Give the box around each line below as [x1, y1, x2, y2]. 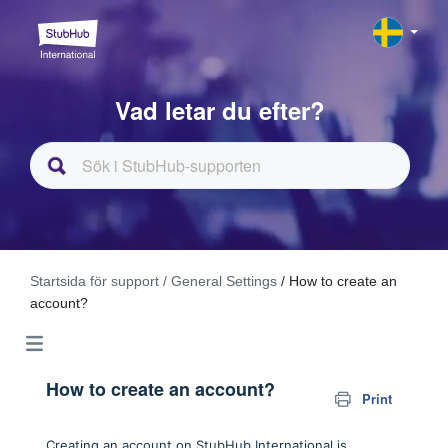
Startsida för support [30, 273, 159, 289]
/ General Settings [163, 273, 277, 289]
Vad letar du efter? [115, 93, 326, 127]
